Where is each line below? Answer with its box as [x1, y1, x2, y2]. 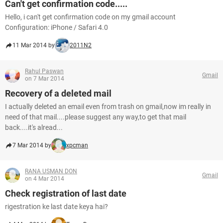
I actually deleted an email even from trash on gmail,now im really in [5, 103, 211, 111]
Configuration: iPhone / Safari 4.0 [5, 23, 108, 31]
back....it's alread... [5, 123, 63, 131]
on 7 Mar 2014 [25, 75, 64, 82]
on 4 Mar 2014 [25, 175, 64, 182]
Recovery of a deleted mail [5, 88, 111, 99]
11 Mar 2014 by [12, 42, 55, 49]
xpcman [66, 142, 88, 149]
